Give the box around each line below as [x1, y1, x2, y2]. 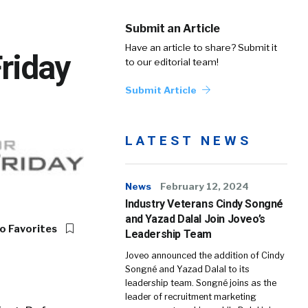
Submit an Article [125, 22, 220, 35]
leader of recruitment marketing [125, 291, 256, 302]
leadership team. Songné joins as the [125, 278, 276, 288]
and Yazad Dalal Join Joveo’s [125, 212, 265, 225]
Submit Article [125, 85, 199, 96]
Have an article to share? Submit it [125, 42, 277, 53]
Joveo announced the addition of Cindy [125, 250, 285, 261]
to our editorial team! [125, 56, 219, 67]
